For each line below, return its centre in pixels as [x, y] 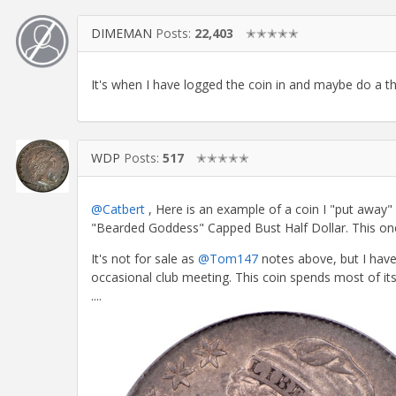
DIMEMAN [122, 34]
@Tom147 [228, 258]
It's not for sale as [145, 258]
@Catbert [118, 209]
